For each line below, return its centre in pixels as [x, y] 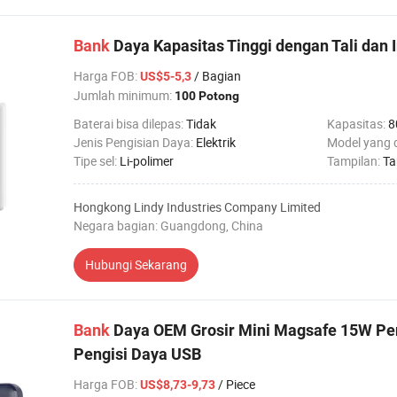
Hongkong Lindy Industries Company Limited [197, 207]
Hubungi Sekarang [136, 265]
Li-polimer [147, 161]
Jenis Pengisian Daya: [135, 142]
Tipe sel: [97, 161]
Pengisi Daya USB [137, 354]
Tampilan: [355, 161]
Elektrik [216, 142]
